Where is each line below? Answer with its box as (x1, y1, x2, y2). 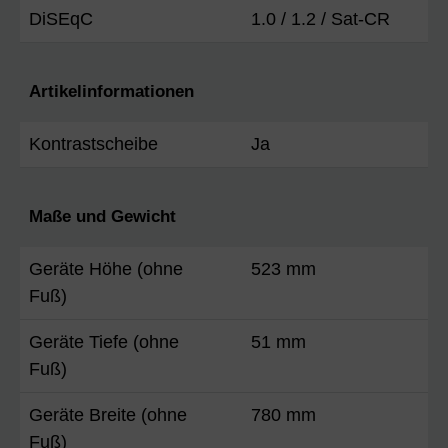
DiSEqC (29, 8, 93, 29)
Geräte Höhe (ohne (29, 258, 183, 279)
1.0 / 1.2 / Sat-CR (251, 8, 390, 29)
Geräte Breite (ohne (29, 404, 187, 425)
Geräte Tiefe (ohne (29, 331, 179, 352)
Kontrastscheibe (29, 133, 158, 154)
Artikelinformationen (29, 81, 194, 101)
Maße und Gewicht (29, 206, 176, 226)
